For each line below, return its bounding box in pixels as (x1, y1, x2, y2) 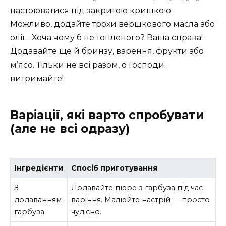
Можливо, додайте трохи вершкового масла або (10, 19, 215, 29)
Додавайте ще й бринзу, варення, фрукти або (10, 46, 204, 56)
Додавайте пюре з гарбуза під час (71, 183, 203, 193)
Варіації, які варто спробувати (10, 107, 204, 122)
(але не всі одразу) (10, 121, 130, 136)
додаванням (14, 195, 62, 205)
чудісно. (71, 207, 102, 217)
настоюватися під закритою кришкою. (10, 5, 173, 15)
